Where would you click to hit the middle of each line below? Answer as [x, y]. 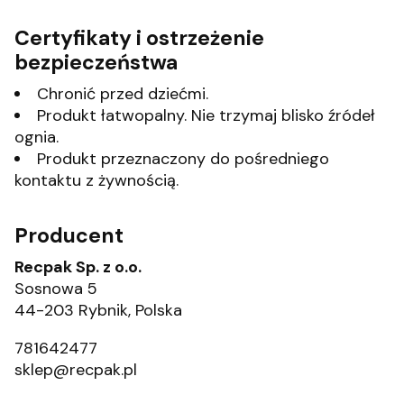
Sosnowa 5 [56, 288]
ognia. [37, 137]
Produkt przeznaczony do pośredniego [183, 158]
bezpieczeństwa [96, 62]
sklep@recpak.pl [76, 369]
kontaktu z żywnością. [96, 180]
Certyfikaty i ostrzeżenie [139, 37]
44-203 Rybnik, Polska [98, 310]
